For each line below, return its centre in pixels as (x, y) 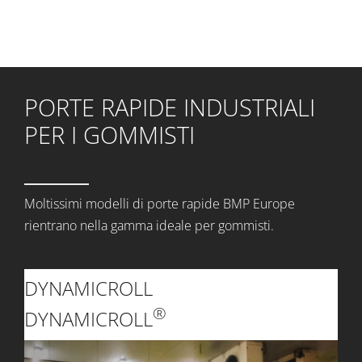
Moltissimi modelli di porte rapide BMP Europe (159, 204)
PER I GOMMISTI (109, 135)
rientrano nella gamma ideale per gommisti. (149, 226)
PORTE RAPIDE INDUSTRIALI (169, 107)
